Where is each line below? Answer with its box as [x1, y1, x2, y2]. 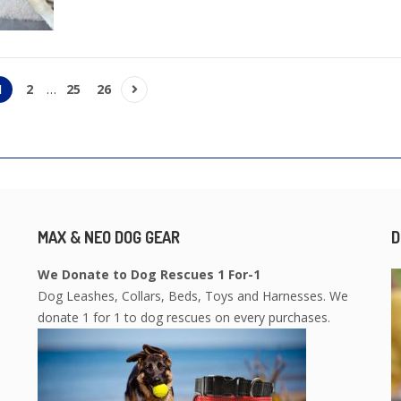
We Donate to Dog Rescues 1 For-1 [38, 265, 260, 283]
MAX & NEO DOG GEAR [38, 226, 180, 247]
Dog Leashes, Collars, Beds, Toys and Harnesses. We [38, 286, 348, 304]
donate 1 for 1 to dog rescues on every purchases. [38, 308, 330, 326]
